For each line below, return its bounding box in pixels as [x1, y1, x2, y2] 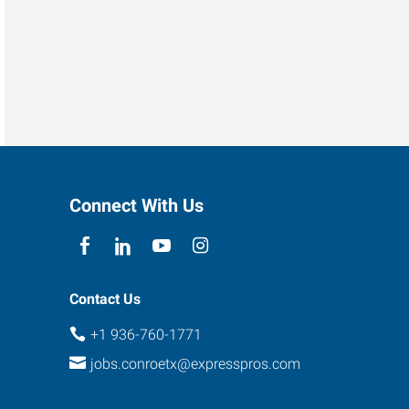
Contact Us [69, 289, 141, 308]
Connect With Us [69, 194, 204, 216]
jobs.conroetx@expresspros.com [89, 355, 300, 373]
